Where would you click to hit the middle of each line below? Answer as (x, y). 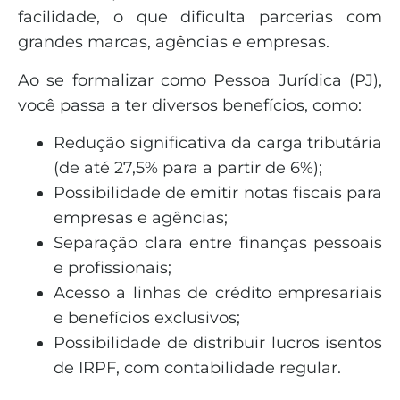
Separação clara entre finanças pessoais (218, 242)
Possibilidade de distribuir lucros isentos (218, 342)
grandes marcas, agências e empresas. (174, 42)
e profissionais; (112, 267)
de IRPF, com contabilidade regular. (197, 367)
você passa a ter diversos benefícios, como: (190, 105)
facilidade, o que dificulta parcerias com (200, 17)
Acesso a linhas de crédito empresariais (218, 292)
